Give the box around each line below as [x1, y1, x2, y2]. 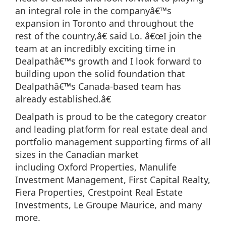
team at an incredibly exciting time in [15, 42, 176, 54]
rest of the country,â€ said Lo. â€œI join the [15, 30, 202, 42]
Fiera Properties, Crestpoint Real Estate [15, 186, 183, 198]
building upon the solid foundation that [15, 68, 185, 80]
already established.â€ [15, 93, 114, 105]
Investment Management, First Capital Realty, [15, 174, 210, 186]
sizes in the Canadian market [15, 148, 139, 160]
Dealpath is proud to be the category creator [15, 110, 206, 123]
